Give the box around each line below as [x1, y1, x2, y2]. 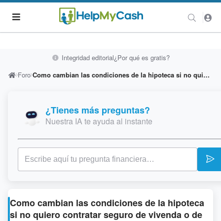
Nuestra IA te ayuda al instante [45, 115, 152, 127]
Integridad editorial [59, 53, 114, 62]
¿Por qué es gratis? [113, 53, 170, 62]
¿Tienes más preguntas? [45, 104, 150, 116]
